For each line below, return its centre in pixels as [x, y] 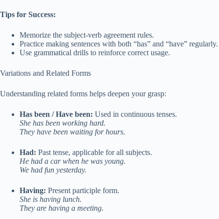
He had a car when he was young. [73, 161]
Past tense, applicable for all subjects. [94, 152]
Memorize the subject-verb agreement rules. [87, 35]
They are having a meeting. [62, 208]
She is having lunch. [51, 199]
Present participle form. [83, 190]
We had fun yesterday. [53, 170]
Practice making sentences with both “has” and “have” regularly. [119, 44]
